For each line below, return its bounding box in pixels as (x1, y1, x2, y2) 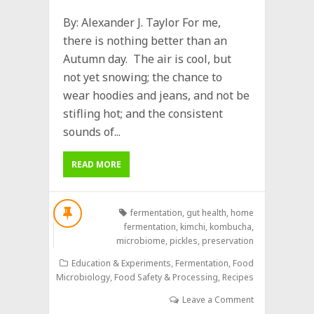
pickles (169, 234, 198, 247)
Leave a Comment (182, 293, 254, 306)
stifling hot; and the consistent (63, 105, 223, 121)
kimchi (179, 220, 205, 233)
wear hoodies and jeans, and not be (63, 87, 250, 103)
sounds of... (63, 123, 121, 139)
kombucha (209, 220, 252, 233)
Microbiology (55, 271, 110, 283)
